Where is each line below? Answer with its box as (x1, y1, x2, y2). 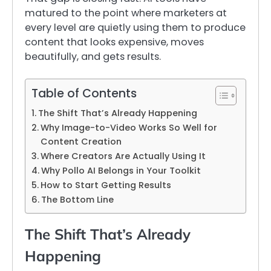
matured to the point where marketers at (25, 5, 227, 20)
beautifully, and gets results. (25, 49, 161, 64)
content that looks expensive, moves (25, 34, 204, 49)
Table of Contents (31, 85, 137, 102)
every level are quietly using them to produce (25, 20, 246, 34)
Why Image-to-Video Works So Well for (40, 121, 217, 134)
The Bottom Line (41, 193, 114, 206)
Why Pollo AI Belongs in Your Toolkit (41, 164, 201, 177)
